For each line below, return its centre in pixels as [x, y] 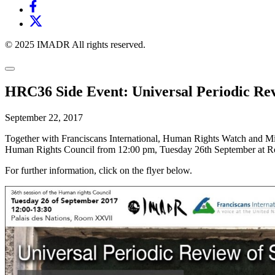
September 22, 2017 [44, 117]
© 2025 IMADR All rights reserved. [75, 45]
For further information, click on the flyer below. [99, 170]
